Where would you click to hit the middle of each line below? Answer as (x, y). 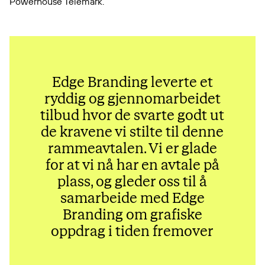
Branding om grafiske (132, 214)
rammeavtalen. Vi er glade (132, 148)
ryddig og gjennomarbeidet (132, 98)
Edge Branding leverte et (132, 82)
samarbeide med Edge (132, 198)
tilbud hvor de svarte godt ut (132, 115)
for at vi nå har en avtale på (132, 165)
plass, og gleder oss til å (132, 181)
